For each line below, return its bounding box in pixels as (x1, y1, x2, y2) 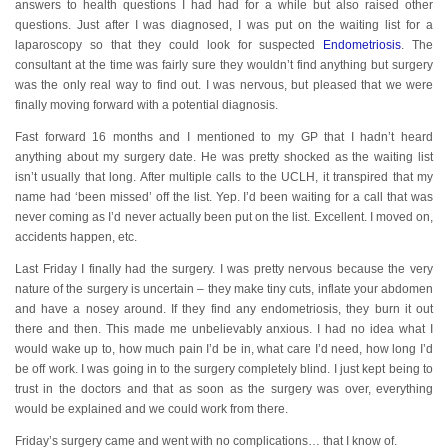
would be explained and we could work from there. (15, 402, 288, 416)
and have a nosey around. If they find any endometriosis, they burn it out (15, 302, 433, 316)
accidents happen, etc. (15, 230, 137, 244)
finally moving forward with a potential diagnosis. (15, 98, 278, 112)
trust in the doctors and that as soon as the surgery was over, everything (15, 382, 433, 396)
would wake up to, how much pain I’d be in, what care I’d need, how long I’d (15, 342, 433, 356)
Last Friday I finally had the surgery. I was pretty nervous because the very (15, 262, 433, 276)
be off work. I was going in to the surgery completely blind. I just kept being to (15, 362, 433, 376)
